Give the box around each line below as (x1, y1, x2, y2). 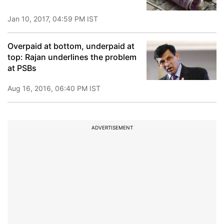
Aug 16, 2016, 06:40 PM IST (7, 84, 100, 92)
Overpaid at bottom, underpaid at (7, 41, 134, 51)
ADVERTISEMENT (91, 124, 133, 130)
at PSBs (7, 63, 36, 73)
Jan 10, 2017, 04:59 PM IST (7, 14, 98, 23)
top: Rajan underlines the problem (7, 52, 136, 62)
